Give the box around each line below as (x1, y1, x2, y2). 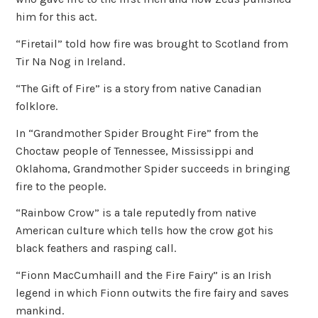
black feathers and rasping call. (16, 241, 177, 256)
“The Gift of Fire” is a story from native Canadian (16, 81, 262, 95)
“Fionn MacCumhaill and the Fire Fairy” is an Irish (16, 268, 272, 283)
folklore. (16, 99, 58, 113)
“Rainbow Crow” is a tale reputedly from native (16, 206, 257, 220)
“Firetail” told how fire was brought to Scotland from (16, 36, 289, 50)
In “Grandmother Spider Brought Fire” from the (16, 126, 259, 140)
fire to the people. (16, 179, 106, 193)
